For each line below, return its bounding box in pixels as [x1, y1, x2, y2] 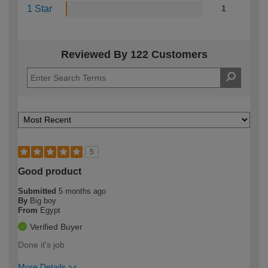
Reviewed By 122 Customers [60, 48, 208, 60]
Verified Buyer [30, 221, 83, 232]
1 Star [27, 3, 52, 14]
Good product [18, 166, 81, 176]
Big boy [30, 196, 56, 205]
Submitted [18, 186, 59, 196]
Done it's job [18, 239, 65, 249]
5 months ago [59, 186, 106, 196]
